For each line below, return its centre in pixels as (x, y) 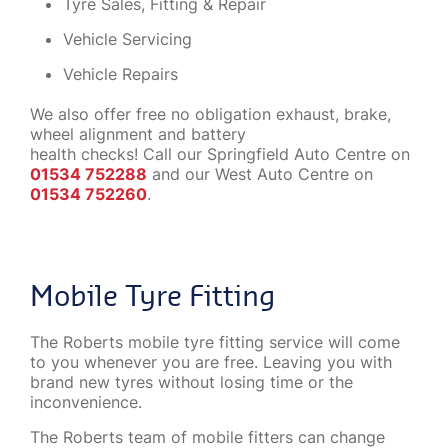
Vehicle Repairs (120, 73)
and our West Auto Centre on (260, 173)
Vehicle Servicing (127, 38)
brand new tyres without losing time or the (191, 381)
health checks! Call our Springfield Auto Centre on (220, 153)
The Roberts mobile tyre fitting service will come (215, 341)
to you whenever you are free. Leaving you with (211, 361)
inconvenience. (86, 401)
